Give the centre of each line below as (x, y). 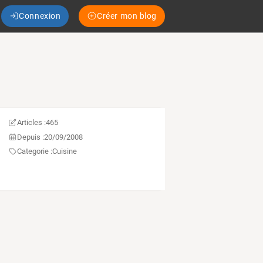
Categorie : (34, 151)
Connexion (40, 16)
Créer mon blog (127, 16)
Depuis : (30, 137)
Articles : (31, 123)
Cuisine (64, 151)
